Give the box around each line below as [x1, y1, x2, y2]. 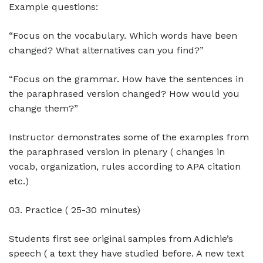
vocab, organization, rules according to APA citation [9, 161, 241, 172]
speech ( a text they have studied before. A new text [9, 248, 244, 259]
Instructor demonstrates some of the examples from [9, 131, 249, 143]
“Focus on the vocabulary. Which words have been [9, 30, 237, 41]
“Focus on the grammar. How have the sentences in [9, 73, 244, 85]
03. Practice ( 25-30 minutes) [9, 204, 140, 215]
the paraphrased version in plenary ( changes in [9, 146, 225, 157]
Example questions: [9, 1, 98, 12]
